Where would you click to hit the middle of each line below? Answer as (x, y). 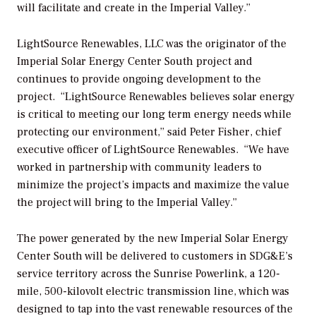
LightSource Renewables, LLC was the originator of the (152, 43)
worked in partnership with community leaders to (139, 167)
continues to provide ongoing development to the (139, 79)
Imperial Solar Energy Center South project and (135, 61)
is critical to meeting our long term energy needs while (154, 114)
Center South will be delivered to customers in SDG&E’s (155, 256)
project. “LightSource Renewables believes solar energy (156, 96)
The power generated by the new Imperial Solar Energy (153, 238)
